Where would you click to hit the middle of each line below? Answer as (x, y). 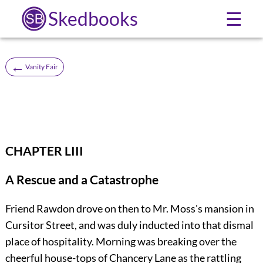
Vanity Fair (41, 66)
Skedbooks (93, 18)
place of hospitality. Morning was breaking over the (121, 241)
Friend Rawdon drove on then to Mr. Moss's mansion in (129, 208)
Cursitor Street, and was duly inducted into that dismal (129, 225)
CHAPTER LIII (44, 150)
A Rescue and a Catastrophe (82, 179)
